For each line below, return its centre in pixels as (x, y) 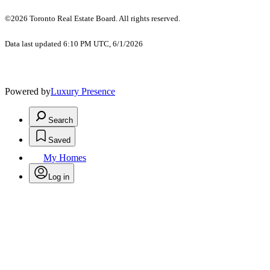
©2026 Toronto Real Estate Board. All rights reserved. (93, 18)
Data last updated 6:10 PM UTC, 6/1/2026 (74, 43)
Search (61, 120)
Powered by (28, 91)
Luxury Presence (83, 91)
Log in (59, 177)
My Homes (65, 157)
